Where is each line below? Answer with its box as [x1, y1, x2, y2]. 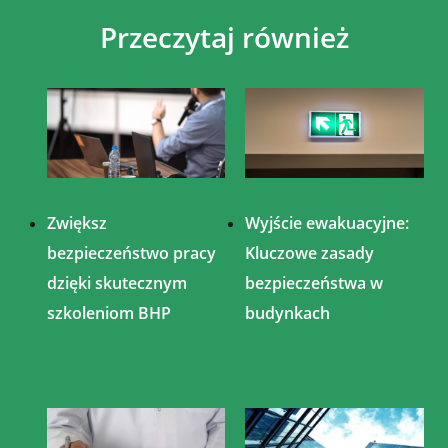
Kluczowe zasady [245, 241, 375, 264]
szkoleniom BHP [46, 301, 171, 324]
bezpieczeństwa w [245, 271, 384, 294]
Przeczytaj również [99, 18, 349, 57]
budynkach [245, 301, 331, 324]
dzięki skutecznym [46, 271, 187, 294]
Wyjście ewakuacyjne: [245, 211, 410, 234]
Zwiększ [46, 211, 107, 234]
